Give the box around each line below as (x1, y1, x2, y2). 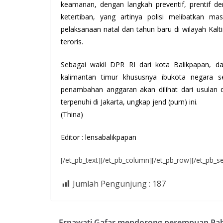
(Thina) (61, 109, 83, 119)
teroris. (61, 36, 83, 46)
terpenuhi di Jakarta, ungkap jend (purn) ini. (61, 97, 198, 107)
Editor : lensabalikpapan (61, 132, 136, 142)
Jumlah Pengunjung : (73, 178, 150, 189)
